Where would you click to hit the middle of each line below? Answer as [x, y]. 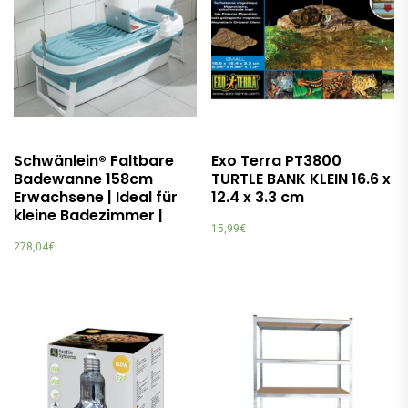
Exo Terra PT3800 [277, 160]
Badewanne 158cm [83, 178]
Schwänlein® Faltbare [94, 160]
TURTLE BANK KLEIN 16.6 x [301, 178]
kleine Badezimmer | [88, 215]
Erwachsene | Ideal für [96, 197]
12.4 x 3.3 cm [258, 197]
